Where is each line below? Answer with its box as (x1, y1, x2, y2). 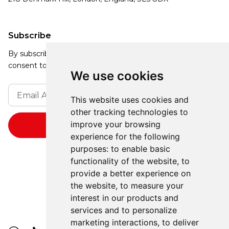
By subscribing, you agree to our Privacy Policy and (8, 49, 191, 59)
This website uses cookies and (70, 95, 189, 105)
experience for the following (70, 131, 180, 142)
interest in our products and (70, 193, 178, 203)
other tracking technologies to (70, 107, 188, 117)
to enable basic (110, 144, 170, 154)
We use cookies (70, 68, 164, 83)
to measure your (120, 180, 184, 191)
